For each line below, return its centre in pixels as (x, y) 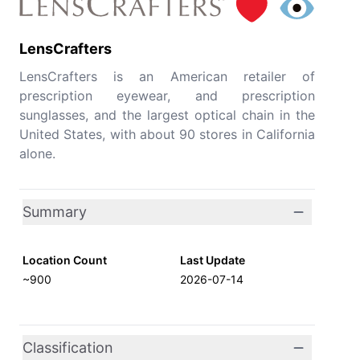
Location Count (65, 260)
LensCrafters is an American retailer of (167, 76)
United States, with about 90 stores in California (167, 134)
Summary (55, 212)
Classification (68, 348)
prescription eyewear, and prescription (167, 96)
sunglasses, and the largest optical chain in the (167, 115)
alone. (37, 153)
